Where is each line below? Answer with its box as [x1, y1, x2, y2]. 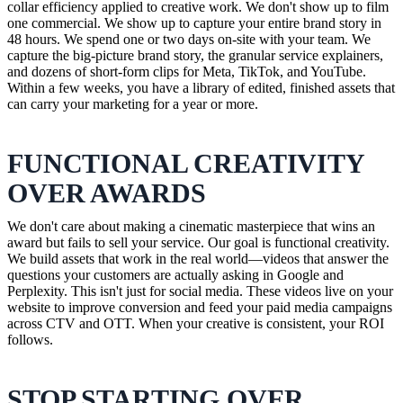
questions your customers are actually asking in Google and [7, 266, 344, 282]
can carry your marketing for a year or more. [7, 95, 258, 112]
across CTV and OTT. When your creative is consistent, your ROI [7, 315, 384, 331]
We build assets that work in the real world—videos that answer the [7, 250, 389, 266]
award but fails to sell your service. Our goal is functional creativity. [7, 234, 390, 250]
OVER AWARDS [7, 177, 206, 208]
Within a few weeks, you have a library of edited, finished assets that [7, 79, 395, 95]
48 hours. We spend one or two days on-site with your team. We [7, 31, 371, 47]
